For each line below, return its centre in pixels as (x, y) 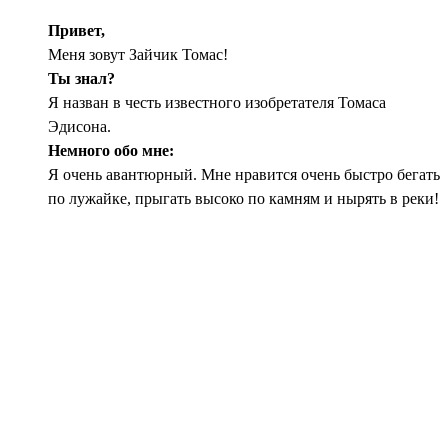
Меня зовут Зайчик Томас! (138, 55)
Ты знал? (81, 79)
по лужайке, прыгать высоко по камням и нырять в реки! (243, 199)
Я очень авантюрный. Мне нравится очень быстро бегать (244, 175)
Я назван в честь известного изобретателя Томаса (217, 103)
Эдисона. (79, 127)
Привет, (76, 31)
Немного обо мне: (111, 151)
